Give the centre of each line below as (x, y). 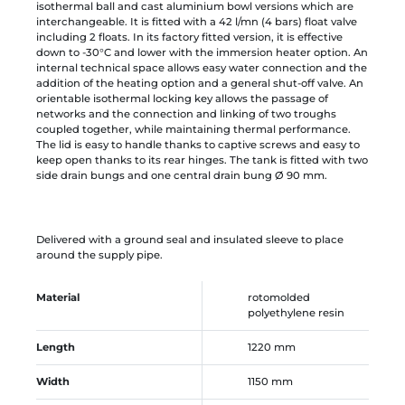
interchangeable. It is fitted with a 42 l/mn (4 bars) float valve (197, 21)
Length (56, 347)
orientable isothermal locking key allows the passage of (182, 98)
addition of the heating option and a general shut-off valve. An (200, 83)
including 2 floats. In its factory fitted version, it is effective (189, 37)
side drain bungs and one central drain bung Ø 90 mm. (182, 175)
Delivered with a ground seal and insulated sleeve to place (190, 239)
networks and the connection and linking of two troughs (186, 113)
